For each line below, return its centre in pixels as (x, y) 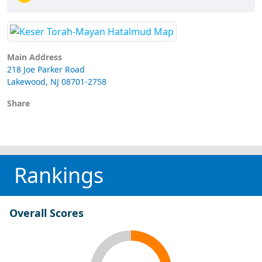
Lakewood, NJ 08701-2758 (57, 81)
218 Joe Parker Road (46, 69)
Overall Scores (46, 213)
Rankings (59, 175)
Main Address (35, 57)
